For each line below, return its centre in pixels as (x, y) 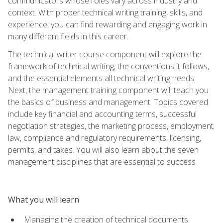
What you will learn (44, 199)
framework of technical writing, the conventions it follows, (109, 66)
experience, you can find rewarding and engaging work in (108, 24)
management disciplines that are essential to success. (103, 162)
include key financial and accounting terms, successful (102, 114)
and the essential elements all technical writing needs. (102, 78)
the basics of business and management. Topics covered (108, 102)
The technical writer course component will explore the (105, 54)
